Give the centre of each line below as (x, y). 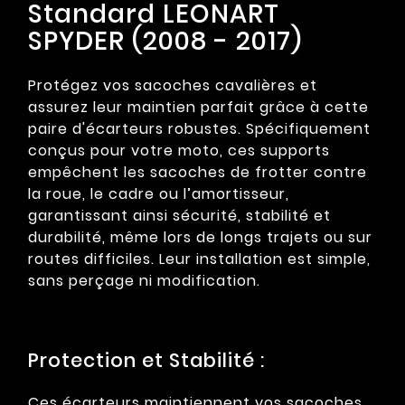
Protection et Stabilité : (146, 361)
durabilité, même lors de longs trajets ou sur (200, 238)
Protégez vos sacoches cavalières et (173, 86)
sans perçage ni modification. (144, 281)
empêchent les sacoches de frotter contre (198, 173)
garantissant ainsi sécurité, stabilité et (179, 216)
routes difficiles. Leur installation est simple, (199, 259)
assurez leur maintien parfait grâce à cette (198, 108)
